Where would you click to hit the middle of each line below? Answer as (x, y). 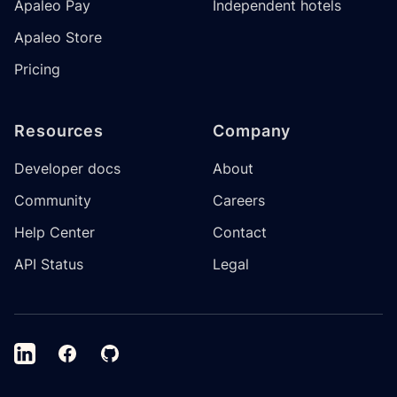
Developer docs (67, 168)
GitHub (122, 353)
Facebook (89, 353)
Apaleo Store (58, 37)
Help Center (54, 232)
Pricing (37, 69)
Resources (59, 131)
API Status (49, 264)
